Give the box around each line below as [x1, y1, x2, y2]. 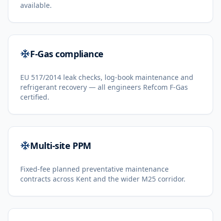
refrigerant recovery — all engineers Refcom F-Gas [20, 82, 188, 92]
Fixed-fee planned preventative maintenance [20, 164, 169, 174]
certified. [20, 92, 49, 102]
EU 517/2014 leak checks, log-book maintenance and [20, 73, 193, 82]
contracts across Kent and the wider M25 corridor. [20, 174, 185, 184]
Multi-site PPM [30, 140, 91, 151]
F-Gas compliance [30, 48, 104, 60]
